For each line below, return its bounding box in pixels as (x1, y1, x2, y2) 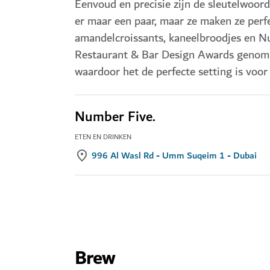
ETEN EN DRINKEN (75, 131, 131, 143)
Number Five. (75, 104, 155, 129)
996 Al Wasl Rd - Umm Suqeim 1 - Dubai (92, 147, 257, 163)
